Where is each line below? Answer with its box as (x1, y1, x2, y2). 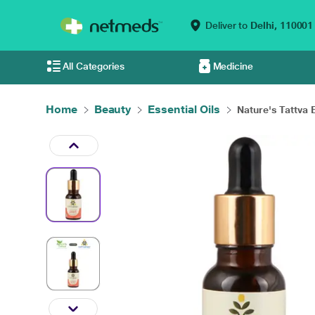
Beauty (94, 103, 131, 116)
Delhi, (247, 20, 280, 31)
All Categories (63, 60, 124, 72)
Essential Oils (148, 103, 221, 116)
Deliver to (205, 20, 248, 31)
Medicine (212, 60, 253, 72)
